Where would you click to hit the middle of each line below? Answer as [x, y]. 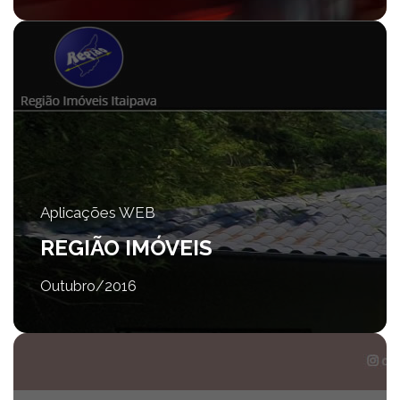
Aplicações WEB [98, 213]
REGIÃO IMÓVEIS [126, 247]
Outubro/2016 [88, 286]
